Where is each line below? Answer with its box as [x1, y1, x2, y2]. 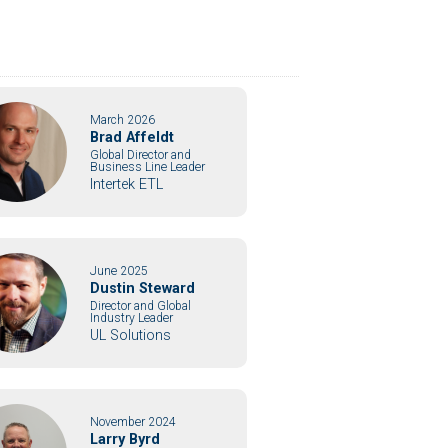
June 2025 [89, 263, 148, 278]
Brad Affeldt [89, 128, 174, 146]
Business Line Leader [89, 159, 205, 174]
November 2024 [89, 414, 176, 429]
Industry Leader [89, 310, 173, 325]
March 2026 [89, 112, 155, 127]
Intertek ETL [89, 175, 163, 193]
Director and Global [89, 298, 191, 313]
